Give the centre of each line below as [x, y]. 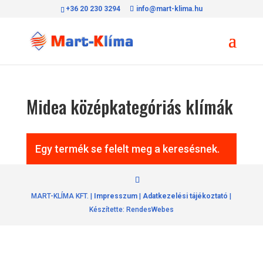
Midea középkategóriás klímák [129, 107]
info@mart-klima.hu [169, 9]
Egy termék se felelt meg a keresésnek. [127, 149]
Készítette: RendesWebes [131, 210]
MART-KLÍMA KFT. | [63, 196]
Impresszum [116, 196]
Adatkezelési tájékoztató [186, 196]
